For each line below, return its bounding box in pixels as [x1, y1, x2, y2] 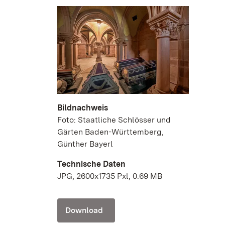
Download [65, 205, 103, 215]
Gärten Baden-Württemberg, [57, 127, 164, 137]
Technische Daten [57, 159, 126, 169]
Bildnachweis [57, 102, 108, 113]
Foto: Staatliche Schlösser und [57, 115, 171, 125]
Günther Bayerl [57, 139, 113, 149]
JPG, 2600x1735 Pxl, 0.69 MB [57, 171, 162, 181]
